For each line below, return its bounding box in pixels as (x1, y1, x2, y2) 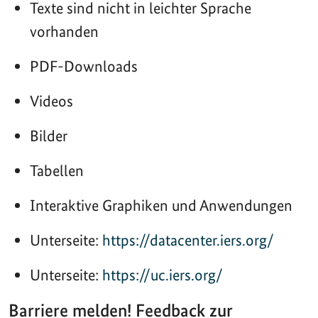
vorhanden (30, 21, 99, 40)
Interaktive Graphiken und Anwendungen (30, 195, 292, 214)
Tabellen (30, 160, 84, 180)
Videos (30, 91, 73, 110)
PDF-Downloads (30, 56, 138, 75)
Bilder (30, 126, 67, 145)
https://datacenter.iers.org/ (102, 230, 274, 249)
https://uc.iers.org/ (102, 265, 223, 284)
